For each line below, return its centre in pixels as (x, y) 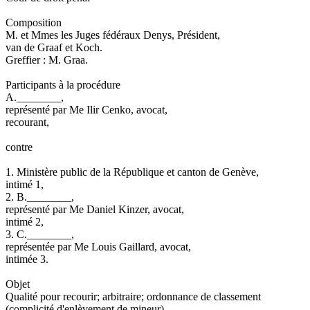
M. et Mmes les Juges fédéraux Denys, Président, (113, 35)
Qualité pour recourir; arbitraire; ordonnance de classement (133, 296)
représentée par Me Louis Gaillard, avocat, (98, 246)
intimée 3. (27, 259)
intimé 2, (25, 221)
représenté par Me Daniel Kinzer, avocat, (95, 209)
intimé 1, (25, 184)
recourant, (27, 122)
